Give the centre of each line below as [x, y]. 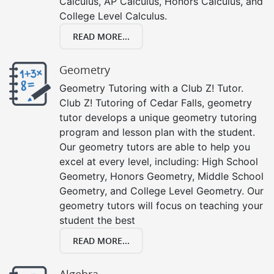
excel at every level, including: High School [159, 161]
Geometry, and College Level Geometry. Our [161, 191]
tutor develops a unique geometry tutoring [158, 117]
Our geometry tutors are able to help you [155, 146]
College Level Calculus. [113, 16]
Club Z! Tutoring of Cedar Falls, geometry [156, 102]
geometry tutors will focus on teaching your [161, 205]
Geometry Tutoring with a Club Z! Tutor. [151, 88]
